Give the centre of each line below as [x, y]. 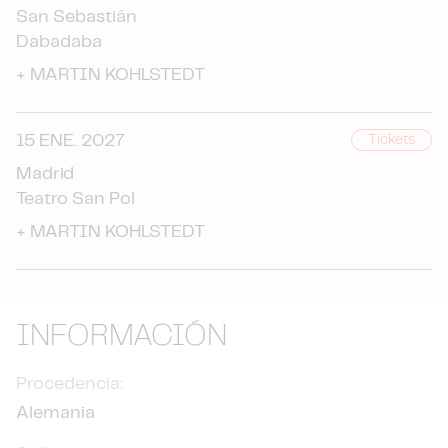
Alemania [55, 413]
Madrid [45, 174]
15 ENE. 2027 [70, 141]
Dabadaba [59, 42]
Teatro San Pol [75, 199]
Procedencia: [69, 384]
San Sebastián [76, 17]
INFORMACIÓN [121, 336]
